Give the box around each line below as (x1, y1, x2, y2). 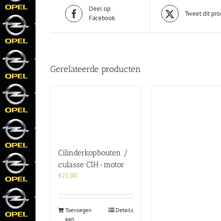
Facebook (89, 14, 115, 23)
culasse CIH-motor (58, 159, 124, 169)
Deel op (89, 4, 111, 13)
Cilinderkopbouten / (58, 147, 128, 157)
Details (115, 206, 134, 214)
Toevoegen (65, 206, 92, 214)
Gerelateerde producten (50, 64, 141, 75)
